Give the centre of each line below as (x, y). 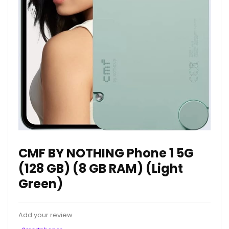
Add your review (45, 215)
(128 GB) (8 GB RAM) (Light (101, 169)
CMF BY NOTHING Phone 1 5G (106, 153)
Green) (41, 184)
